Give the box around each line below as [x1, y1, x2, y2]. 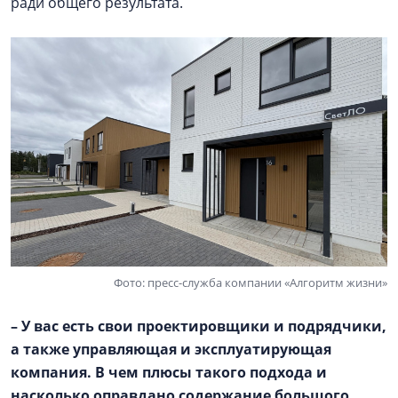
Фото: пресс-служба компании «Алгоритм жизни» [114, 275, 387, 291]
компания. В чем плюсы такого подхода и [11, 362, 327, 383]
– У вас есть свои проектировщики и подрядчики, [11, 316, 386, 337]
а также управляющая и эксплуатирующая [11, 339, 331, 360]
